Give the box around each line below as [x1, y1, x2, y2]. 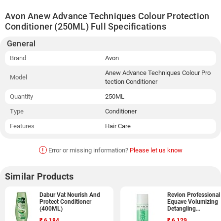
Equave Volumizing [167, 198, 218, 205]
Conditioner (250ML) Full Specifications [5, 21, 166, 32]
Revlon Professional [167, 191, 220, 198]
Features [10, 122, 35, 130]
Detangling [167, 205, 196, 212]
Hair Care [105, 122, 131, 130]
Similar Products [5, 171, 74, 182]
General [7, 39, 36, 48]
